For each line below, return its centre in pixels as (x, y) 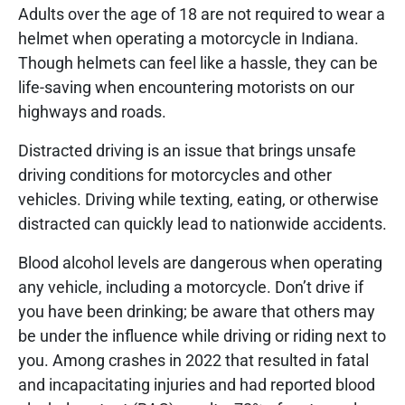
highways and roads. (92, 111)
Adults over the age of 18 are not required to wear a (202, 14)
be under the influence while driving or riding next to (202, 335)
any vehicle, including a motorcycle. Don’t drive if (191, 287)
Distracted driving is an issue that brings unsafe (187, 150)
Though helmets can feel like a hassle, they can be (198, 62)
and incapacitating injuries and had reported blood (197, 384)
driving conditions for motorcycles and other (175, 174)
